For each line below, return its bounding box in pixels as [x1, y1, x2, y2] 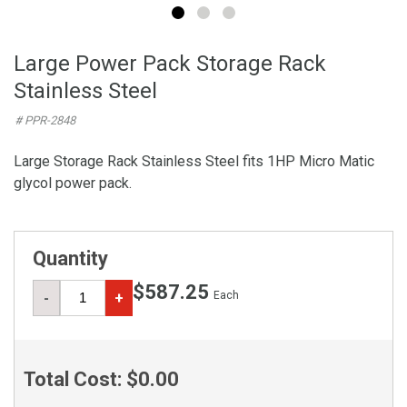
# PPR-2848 [15, 114, 75, 127]
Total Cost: [24, 368, 126, 391]
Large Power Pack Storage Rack [14, 51, 326, 76]
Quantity [33, 247, 108, 270]
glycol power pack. [14, 174, 132, 192]
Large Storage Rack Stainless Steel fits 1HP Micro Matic [14, 153, 374, 170]
